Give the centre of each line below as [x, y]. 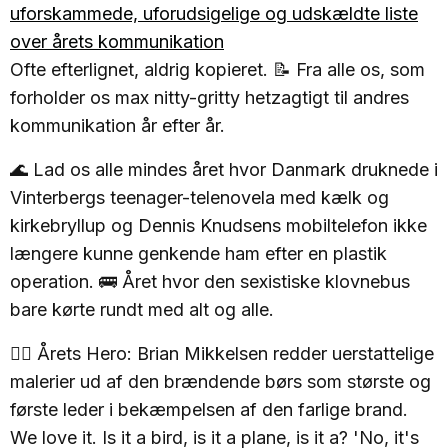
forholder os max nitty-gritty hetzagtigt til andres [209, 98]
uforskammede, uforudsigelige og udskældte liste [214, 14]
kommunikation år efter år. [117, 126]
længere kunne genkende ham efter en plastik [198, 254]
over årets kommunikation [117, 42]
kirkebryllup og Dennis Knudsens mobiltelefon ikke [218, 226]
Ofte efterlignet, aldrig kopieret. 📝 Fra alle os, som [217, 70]
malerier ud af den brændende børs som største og [220, 382]
